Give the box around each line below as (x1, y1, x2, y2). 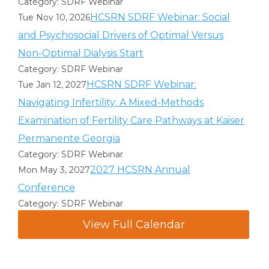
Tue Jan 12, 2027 (18, 79, 87, 90)
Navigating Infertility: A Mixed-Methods (18, 97, 204, 108)
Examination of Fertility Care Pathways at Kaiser (18, 115, 245, 126)
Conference (18, 182, 76, 193)
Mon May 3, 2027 (18, 165, 91, 175)
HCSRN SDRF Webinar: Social (90, 11, 231, 23)
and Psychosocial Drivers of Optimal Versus (18, 29, 224, 41)
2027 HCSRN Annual (90, 164, 191, 175)
